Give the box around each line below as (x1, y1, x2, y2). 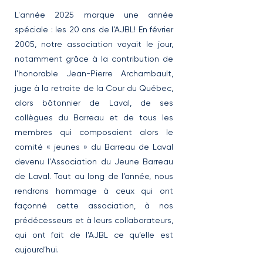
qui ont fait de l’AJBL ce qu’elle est (15, 230, 173, 240)
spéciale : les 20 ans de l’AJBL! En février (15, 25, 173, 34)
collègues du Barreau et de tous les (15, 113, 173, 122)
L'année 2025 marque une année (15, 10, 173, 19)
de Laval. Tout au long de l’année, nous (15, 171, 173, 181)
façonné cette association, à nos (15, 201, 173, 210)
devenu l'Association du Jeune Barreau (15, 157, 173, 166)
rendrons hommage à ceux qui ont (15, 186, 173, 195)
